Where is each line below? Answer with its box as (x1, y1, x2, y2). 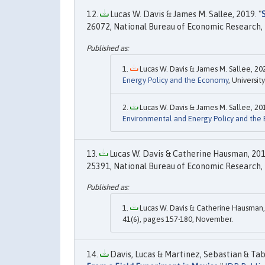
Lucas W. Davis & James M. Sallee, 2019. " (108, 9, 261, 20)
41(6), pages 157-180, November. (122, 215, 233, 224)
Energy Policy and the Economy (122, 75, 228, 85)
